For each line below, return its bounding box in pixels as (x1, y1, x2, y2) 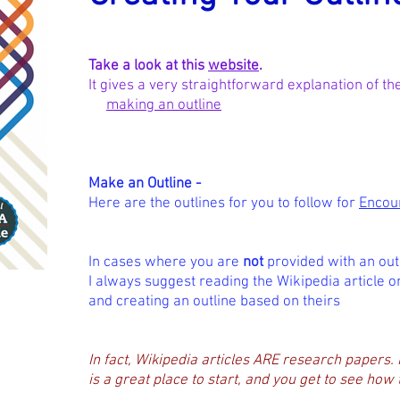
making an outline (106, 96, 221, 114)
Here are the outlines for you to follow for (88, 195, 359, 212)
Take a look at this (88, 57, 208, 75)
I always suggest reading (88, 273, 253, 291)
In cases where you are (88, 254, 243, 271)
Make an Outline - (88, 175, 201, 193)
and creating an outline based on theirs (88, 293, 340, 311)
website (208, 57, 259, 75)
